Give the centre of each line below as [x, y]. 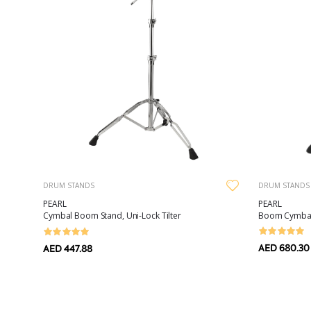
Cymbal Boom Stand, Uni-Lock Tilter [112, 216]
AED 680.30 [284, 249]
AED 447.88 [68, 249]
